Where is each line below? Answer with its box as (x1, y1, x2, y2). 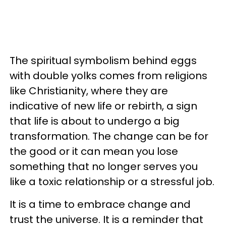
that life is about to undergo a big (10, 114, 180, 128)
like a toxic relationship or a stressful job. (10, 174, 214, 189)
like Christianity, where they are (10, 83, 168, 98)
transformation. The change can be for (10, 129, 208, 143)
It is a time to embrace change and (10, 197, 191, 211)
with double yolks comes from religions (10, 68, 207, 83)
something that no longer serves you (10, 159, 198, 174)
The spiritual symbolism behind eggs (10, 53, 197, 68)
